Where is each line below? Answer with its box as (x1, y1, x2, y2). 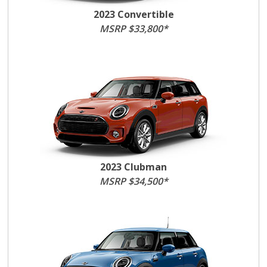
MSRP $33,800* (99, 22, 168, 35)
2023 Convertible (93, 8, 174, 21)
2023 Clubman (100, 160, 167, 173)
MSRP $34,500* (99, 175, 168, 188)
